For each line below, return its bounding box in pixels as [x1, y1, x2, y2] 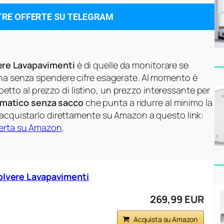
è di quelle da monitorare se [74, 59, 188, 71]
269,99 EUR [149, 192, 204, 206]
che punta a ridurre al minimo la [83, 96, 212, 109]
